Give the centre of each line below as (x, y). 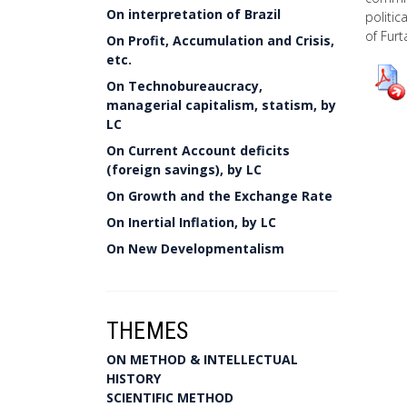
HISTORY (134, 378)
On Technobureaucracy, (184, 86)
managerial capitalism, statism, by (221, 105)
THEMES (148, 331)
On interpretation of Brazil (194, 14)
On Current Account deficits (198, 150)
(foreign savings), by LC (184, 169)
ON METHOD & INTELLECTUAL (202, 359)
